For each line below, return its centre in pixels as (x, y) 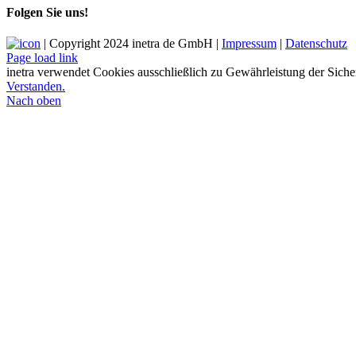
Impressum (249, 44)
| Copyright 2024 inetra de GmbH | (131, 44)
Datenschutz (316, 44)
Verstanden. (36, 87)
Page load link (42, 58)
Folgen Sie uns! (47, 12)
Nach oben (34, 101)
